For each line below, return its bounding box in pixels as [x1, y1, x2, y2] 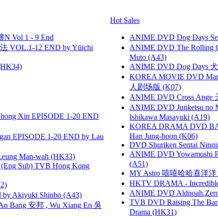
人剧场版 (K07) [129, 82, 181, 91]
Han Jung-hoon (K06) [129, 131, 198, 140]
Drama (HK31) [129, 207, 177, 216]
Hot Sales [110, 16, 140, 24]
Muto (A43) [129, 53, 166, 61]
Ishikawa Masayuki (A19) [129, 112, 210, 121]
